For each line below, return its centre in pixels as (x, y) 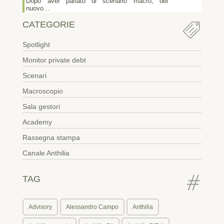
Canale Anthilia (46, 153)
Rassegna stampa (51, 137)
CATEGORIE (48, 24)
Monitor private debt (54, 60)
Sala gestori (41, 106)
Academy (37, 122)
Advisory (40, 207)
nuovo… (38, 8)
